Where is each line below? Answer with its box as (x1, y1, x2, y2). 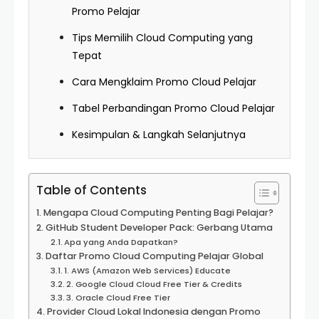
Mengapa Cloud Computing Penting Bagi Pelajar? (43, 206, 273, 219)
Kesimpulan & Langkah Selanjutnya (72, 127, 246, 142)
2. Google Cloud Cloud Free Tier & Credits (66, 278, 243, 290)
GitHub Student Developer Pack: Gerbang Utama (45, 221, 273, 234)
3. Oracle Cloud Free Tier (66, 292, 171, 303)
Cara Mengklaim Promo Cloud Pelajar (72, 75, 256, 89)
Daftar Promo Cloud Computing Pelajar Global (45, 250, 263, 262)
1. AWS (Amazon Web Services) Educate (64, 265, 231, 276)
